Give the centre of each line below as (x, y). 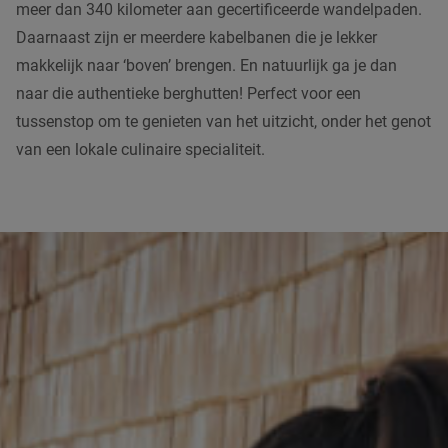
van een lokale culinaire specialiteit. (140, 149)
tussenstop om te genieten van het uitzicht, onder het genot (223, 121)
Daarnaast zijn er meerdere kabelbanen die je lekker (196, 37)
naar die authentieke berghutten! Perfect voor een (188, 93)
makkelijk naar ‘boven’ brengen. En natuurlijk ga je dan (206, 65)
